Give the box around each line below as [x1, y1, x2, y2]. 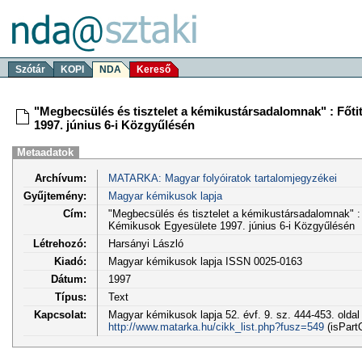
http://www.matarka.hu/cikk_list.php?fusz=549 [107, 320, 324, 333]
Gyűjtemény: [23, 189, 86, 202]
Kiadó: [54, 255, 86, 267]
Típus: [55, 290, 86, 303]
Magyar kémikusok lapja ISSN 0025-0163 [107, 255, 302, 267]
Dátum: [51, 272, 86, 285]
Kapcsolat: [34, 308, 86, 321]
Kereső [137, 64, 170, 75]
